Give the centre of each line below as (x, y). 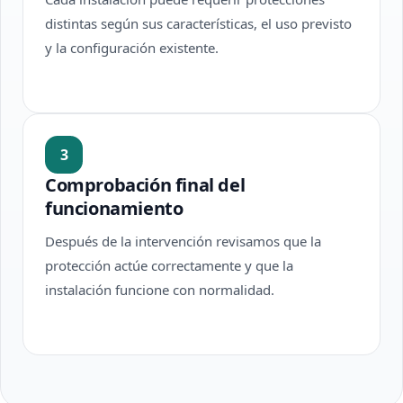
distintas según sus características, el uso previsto (198, 23)
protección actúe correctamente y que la (169, 265)
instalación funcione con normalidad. (160, 290)
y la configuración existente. (132, 48)
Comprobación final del (145, 185)
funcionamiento (114, 208)
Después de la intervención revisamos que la (183, 241)
